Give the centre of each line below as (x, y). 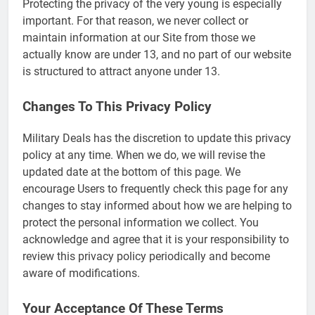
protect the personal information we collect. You (141, 223)
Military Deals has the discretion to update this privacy (157, 139)
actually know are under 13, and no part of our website (157, 55)
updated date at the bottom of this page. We (131, 172)
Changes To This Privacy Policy (117, 107)
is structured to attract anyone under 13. (121, 72)
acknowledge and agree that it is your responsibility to (156, 240)
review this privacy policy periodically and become (146, 257)
